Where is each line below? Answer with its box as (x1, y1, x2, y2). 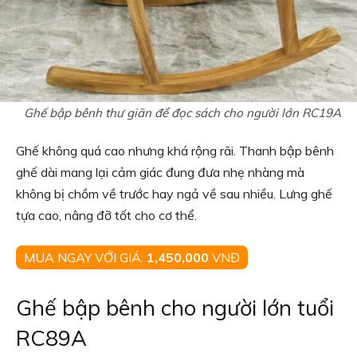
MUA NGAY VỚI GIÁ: (24, 249, 147, 265)
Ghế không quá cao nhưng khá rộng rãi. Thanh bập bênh (16, 143, 334, 159)
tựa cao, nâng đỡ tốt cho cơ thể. (16, 207, 200, 223)
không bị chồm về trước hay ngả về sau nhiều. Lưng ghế (16, 186, 332, 202)
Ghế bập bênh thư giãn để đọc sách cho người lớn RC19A (24, 105, 341, 121)
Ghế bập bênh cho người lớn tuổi (16, 294, 334, 321)
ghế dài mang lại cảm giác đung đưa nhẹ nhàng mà (16, 164, 304, 180)
